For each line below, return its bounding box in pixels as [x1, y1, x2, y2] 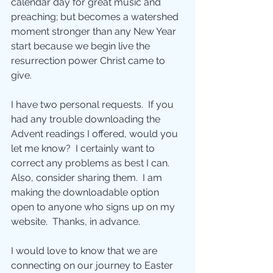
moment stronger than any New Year [11, 26, 179, 38]
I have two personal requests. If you [11, 99, 176, 111]
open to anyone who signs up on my [11, 201, 177, 213]
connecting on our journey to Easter [11, 260, 175, 272]
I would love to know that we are [11, 245, 160, 257]
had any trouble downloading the [11, 113, 163, 126]
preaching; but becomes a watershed [11, 11, 181, 23]
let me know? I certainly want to [11, 143, 157, 155]
